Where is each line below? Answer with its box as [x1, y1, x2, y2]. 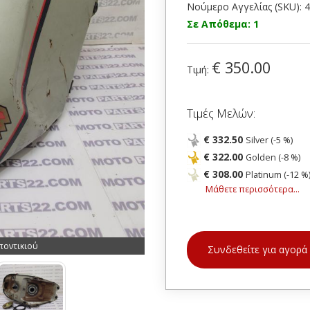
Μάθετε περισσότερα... [206, 183, 300, 195]
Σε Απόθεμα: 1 [187, 17, 259, 30]
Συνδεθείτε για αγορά [208, 243, 307, 256]
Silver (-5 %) [246, 134, 293, 146]
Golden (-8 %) [246, 152, 300, 163]
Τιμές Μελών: [187, 105, 255, 121]
